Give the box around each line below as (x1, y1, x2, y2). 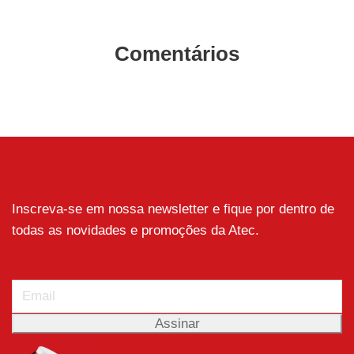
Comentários (115, 43, 239, 66)
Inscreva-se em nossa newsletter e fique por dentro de (12, 201, 335, 217)
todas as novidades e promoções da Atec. (12, 222, 260, 238)
